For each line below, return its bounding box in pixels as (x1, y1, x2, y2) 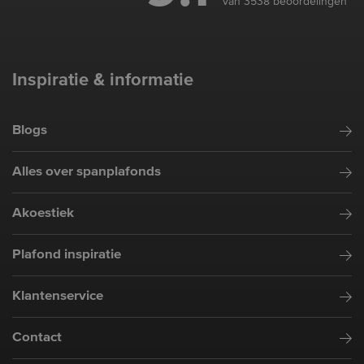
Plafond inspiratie (12, 248, 121, 262)
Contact (12, 331, 62, 345)
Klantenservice (12, 289, 103, 304)
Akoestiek (12, 206, 74, 221)
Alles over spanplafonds (12, 165, 161, 180)
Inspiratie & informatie (12, 71, 193, 90)
